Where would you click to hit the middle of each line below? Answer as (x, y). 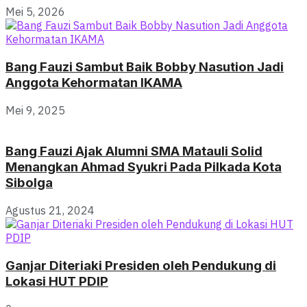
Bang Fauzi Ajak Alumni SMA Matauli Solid (134, 151)
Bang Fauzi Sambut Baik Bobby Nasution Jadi (145, 66)
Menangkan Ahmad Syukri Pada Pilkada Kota (144, 167)
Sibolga (29, 183)
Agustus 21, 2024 (50, 211)
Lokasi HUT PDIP (57, 281)
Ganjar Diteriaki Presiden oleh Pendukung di (141, 265)
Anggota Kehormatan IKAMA (94, 82)
